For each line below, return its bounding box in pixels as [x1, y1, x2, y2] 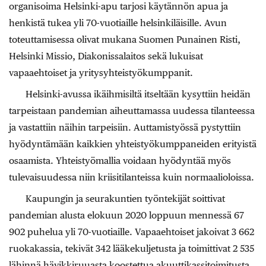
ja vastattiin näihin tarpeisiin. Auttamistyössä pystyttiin [9, 121, 241, 133]
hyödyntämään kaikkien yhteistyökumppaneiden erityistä [9, 138, 256, 150]
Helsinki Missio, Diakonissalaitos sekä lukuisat [9, 50, 203, 62]
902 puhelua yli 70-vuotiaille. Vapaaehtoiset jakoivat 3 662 [9, 226, 254, 237]
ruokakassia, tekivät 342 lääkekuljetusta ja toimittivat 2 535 [9, 242, 254, 254]
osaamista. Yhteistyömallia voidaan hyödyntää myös [9, 154, 231, 166]
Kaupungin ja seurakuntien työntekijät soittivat [26, 192, 225, 204]
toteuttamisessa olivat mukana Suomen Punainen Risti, [9, 33, 240, 45]
